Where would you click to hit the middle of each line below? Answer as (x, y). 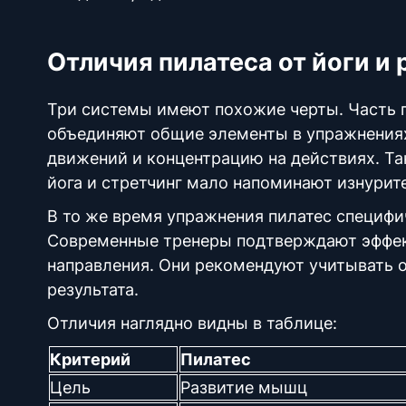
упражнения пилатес (249, 216)
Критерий (90, 359)
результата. (95, 290)
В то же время (107, 216)
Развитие (219, 387)
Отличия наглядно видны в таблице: (192, 323)
